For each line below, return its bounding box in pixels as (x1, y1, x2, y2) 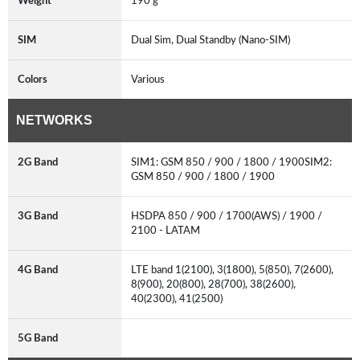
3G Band (18, 210, 58, 222)
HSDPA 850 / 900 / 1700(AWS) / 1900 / (131, 210, 322, 222)
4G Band (18, 264, 58, 276)
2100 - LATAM (131, 224, 205, 236)
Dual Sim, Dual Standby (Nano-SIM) (131, 34, 295, 46)
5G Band (18, 332, 58, 344)
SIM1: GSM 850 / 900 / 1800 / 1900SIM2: (131, 156, 332, 168)
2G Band (18, 156, 58, 168)
